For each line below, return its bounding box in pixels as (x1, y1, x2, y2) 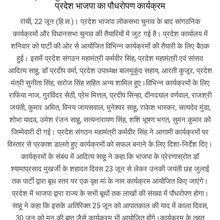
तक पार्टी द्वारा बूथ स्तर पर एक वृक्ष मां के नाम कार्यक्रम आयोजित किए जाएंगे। (12, 176, 208, 186)
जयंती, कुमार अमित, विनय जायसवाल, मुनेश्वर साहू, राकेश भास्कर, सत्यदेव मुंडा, (9, 103, 211, 112)
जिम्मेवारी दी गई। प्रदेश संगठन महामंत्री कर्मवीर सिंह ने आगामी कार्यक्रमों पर (11, 127, 209, 137)
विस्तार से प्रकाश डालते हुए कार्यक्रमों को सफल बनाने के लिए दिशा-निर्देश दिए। (7, 139, 213, 149)
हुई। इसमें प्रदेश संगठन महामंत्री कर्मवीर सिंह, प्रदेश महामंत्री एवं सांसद (17, 54, 203, 63)
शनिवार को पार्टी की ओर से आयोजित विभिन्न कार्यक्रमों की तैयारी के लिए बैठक (11, 41, 209, 51)
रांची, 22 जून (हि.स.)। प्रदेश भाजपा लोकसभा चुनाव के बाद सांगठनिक (20, 17, 200, 26)
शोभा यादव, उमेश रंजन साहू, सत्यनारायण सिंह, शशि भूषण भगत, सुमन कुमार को (9, 115, 211, 124)
